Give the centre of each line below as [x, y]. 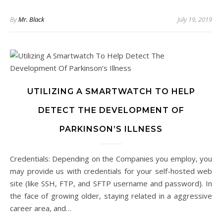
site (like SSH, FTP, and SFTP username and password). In [111, 183]
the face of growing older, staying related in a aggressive [111, 196]
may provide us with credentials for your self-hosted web [111, 171]
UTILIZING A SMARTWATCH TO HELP [111, 91]
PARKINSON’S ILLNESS [111, 129]
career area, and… [41, 208]
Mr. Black [31, 19]
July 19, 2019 [195, 19]
